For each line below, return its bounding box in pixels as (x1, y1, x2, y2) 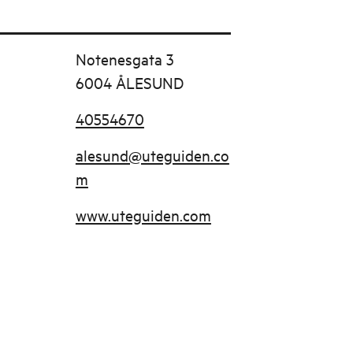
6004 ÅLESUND (75, 72, 184, 92)
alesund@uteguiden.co (75, 145, 229, 165)
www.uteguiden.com (75, 205, 211, 225)
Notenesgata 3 (75, 49, 174, 69)
